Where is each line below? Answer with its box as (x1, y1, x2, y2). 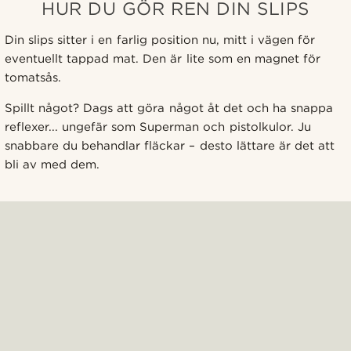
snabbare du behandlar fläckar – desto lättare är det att (5, 138, 335, 153)
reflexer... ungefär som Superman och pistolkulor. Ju (5, 119, 311, 134)
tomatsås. (5, 70, 61, 85)
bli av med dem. (5, 157, 100, 172)
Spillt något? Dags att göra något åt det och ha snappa (5, 100, 334, 115)
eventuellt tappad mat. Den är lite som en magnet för (5, 51, 320, 66)
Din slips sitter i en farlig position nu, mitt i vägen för (5, 32, 316, 47)
